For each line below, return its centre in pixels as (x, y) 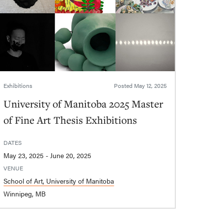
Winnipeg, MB (25, 194)
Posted (124, 86)
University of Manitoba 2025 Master (83, 104)
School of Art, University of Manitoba (59, 181)
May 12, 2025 (150, 86)
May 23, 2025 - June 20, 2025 (71, 155)
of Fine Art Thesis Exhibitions (70, 120)
